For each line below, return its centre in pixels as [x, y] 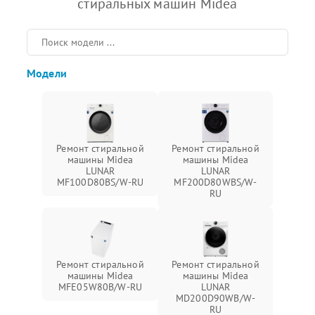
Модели [47, 73]
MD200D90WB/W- [216, 298]
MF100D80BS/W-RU [100, 182]
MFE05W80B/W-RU [100, 287]
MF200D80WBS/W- [216, 182]
